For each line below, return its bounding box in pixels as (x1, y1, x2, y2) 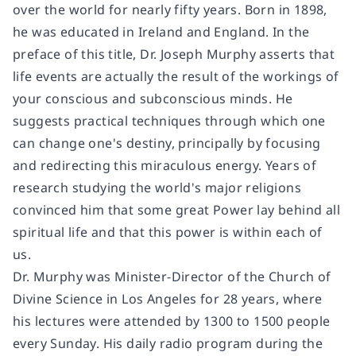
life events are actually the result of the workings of (13, 68, 339, 86)
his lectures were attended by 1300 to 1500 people (13, 312, 331, 331)
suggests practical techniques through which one (13, 112, 326, 130)
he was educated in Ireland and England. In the (13, 23, 310, 41)
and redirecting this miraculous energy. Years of (13, 157, 317, 175)
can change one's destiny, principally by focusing (13, 134, 321, 153)
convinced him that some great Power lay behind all (13, 201, 340, 219)
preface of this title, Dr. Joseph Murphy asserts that (13, 45, 335, 64)
